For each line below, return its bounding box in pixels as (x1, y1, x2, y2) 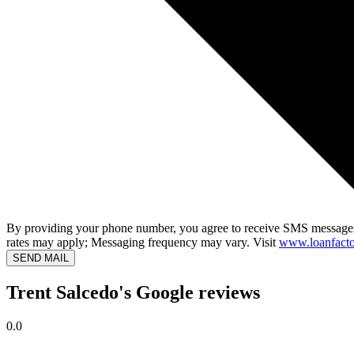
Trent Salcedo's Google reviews (6, 282, 260, 303)
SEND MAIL (13, 252, 69, 265)
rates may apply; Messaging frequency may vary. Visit (6, 235, 279, 250)
